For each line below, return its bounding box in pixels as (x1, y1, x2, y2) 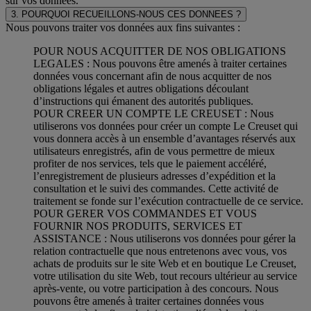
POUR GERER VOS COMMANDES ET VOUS (33, 207, 257, 219)
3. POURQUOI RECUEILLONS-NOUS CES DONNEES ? (11, 8, 241, 19)
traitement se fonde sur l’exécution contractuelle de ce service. (33, 194, 303, 207)
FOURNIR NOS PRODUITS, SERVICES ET (33, 219, 242, 232)
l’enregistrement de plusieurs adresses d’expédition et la (33, 169, 276, 182)
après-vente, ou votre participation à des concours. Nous (33, 282, 278, 294)
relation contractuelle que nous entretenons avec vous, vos (33, 244, 287, 257)
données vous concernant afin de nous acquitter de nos (33, 69, 271, 82)
